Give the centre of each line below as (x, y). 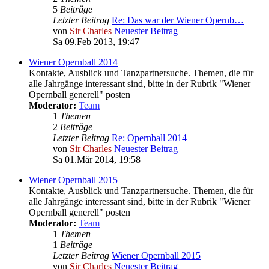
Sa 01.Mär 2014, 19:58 (97, 160)
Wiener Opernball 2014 (73, 62)
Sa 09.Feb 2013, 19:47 (96, 42)
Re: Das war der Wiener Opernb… (178, 20)
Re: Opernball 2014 (149, 138)
